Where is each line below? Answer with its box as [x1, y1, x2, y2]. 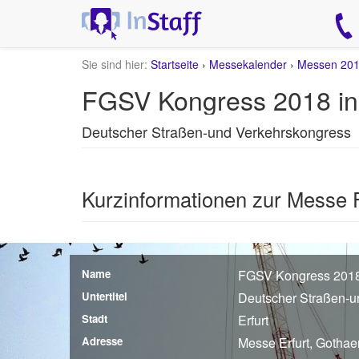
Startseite [151, 56, 199, 72]
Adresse [82, 333, 123, 349]
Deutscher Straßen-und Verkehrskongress [82, 121, 351, 142]
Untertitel [82, 288, 127, 304]
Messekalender [209, 56, 287, 72]
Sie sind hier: [82, 56, 147, 72]
